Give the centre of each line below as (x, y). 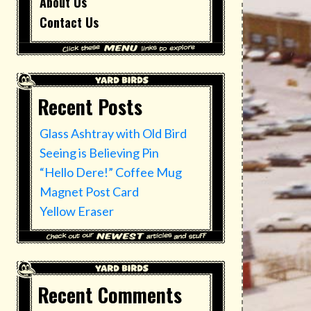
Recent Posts (90, 107)
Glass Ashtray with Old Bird (113, 134)
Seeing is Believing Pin (99, 153)
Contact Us (69, 23)
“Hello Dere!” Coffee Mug (111, 173)
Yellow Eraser (77, 211)
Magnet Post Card (89, 192)
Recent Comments (110, 295)
